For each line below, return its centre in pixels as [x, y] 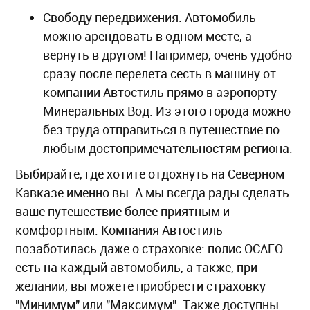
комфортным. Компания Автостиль [119, 229]
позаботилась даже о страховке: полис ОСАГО [149, 248]
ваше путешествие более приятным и [122, 211]
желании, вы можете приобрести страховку [140, 285]
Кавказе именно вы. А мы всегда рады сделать [152, 192]
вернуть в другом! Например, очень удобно [167, 54]
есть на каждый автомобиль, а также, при [136, 267]
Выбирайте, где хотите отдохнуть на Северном [150, 173]
